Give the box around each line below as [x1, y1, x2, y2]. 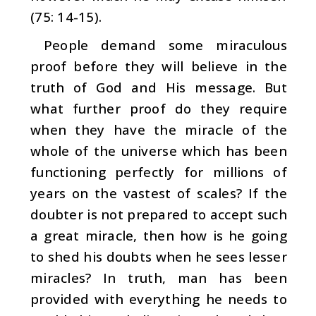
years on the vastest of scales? [30, 183, 248, 202]
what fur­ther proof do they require [30, 99, 287, 117]
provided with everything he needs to [30, 289, 287, 308]
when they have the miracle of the [30, 120, 287, 138]
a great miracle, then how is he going [30, 226, 287, 244]
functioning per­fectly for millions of [30, 162, 287, 181]
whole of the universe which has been [30, 141, 287, 159]
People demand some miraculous [43, 35, 287, 54]
